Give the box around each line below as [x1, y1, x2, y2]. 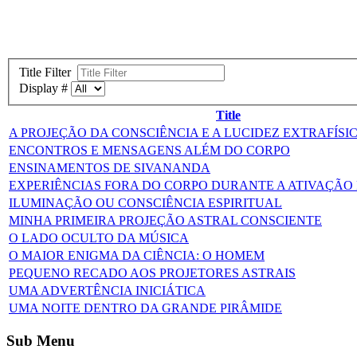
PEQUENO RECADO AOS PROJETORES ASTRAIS [9, 265, 296, 280]
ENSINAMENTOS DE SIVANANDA [9, 160, 210, 175]
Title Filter [19, 65, 77, 79]
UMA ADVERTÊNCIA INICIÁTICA [9, 283, 206, 297]
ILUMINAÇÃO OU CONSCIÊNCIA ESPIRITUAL [9, 195, 282, 210]
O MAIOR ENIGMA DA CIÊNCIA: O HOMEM [9, 248, 265, 262]
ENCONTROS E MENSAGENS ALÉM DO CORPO [9, 143, 290, 157]
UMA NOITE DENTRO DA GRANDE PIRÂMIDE [9, 300, 282, 315]
